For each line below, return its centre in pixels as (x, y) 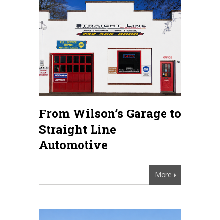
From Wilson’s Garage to (110, 113)
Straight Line (78, 129)
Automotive (73, 145)
